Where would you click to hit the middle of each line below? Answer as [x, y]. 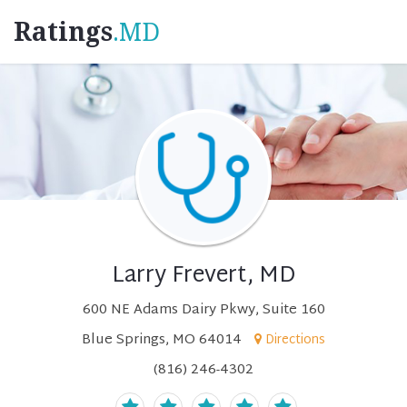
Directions [295, 340]
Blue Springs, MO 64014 [162, 340]
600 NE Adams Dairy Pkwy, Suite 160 [203, 310]
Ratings [63, 32]
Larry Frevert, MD [203, 276]
